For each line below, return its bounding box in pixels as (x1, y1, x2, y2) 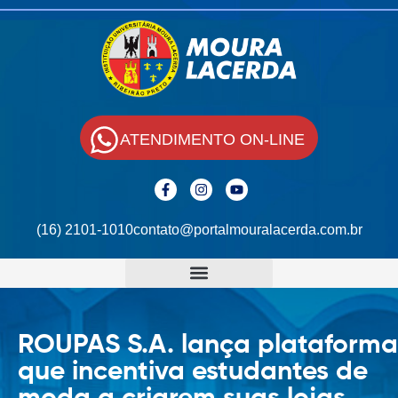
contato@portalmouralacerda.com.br (132, 221, 362, 237)
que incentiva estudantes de (18, 358, 368, 386)
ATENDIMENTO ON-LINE (120, 130, 305, 148)
